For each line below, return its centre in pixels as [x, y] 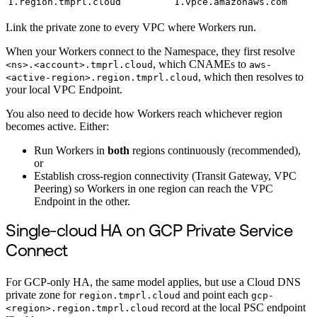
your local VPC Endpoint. [64, 90]
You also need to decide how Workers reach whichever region [144, 114]
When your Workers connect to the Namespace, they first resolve [150, 52]
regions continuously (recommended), [215, 151]
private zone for [42, 295]
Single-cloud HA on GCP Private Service [149, 232]
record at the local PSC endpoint [232, 308]
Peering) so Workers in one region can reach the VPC [154, 189]
